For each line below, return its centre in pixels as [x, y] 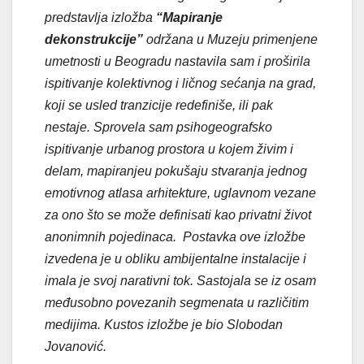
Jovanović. [76, 346]
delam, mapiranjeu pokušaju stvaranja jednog [176, 171]
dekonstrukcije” [94, 39]
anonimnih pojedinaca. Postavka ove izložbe [175, 236]
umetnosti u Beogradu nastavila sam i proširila [178, 61]
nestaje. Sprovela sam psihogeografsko [158, 127]
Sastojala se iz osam [256, 280]
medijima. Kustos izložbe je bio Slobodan [164, 324]
